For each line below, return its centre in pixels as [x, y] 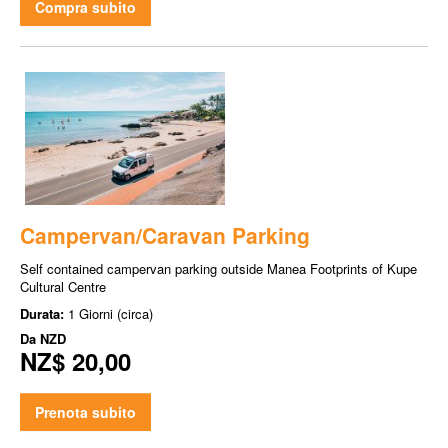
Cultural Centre [63, 286]
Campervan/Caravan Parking [165, 234]
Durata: [44, 313]
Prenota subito [85, 411]
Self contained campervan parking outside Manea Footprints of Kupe [218, 268]
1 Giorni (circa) [110, 313]
